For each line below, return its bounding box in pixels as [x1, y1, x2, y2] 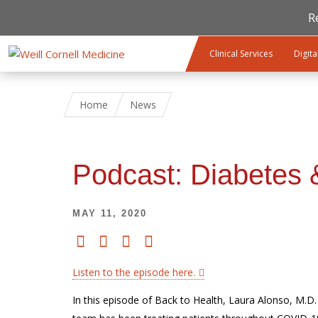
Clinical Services [209, 48, 273, 60]
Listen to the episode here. [72, 265, 195, 279]
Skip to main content [4, 13, 103, 28]
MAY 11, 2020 [72, 208, 147, 219]
